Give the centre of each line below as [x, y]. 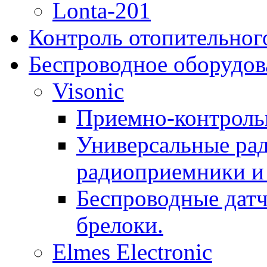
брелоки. [120, 225]
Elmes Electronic [132, 252]
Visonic [88, 91]
